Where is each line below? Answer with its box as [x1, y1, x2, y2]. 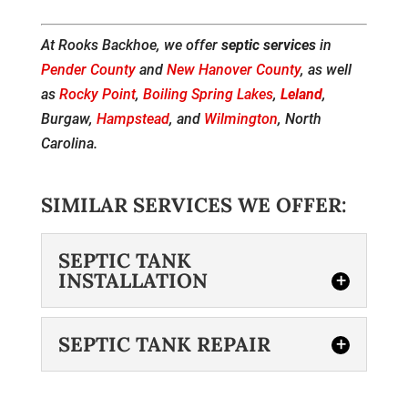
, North [277, 110, 321, 128]
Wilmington [203, 110, 278, 128]
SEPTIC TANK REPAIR [57, 331, 270, 358]
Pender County [40, 61, 136, 79]
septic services [220, 36, 316, 55]
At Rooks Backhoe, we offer [40, 36, 221, 55]
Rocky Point [58, 86, 136, 104]
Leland [280, 86, 322, 104]
